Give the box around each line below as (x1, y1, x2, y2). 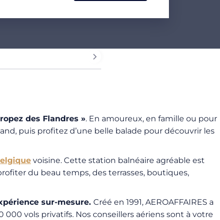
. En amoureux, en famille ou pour (85, 114, 217, 123)
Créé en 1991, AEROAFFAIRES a (93, 197, 214, 207)
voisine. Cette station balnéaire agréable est (31, 156, 205, 165)
